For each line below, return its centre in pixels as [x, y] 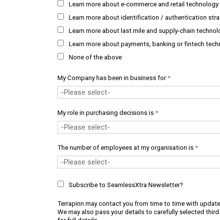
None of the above [95, 57]
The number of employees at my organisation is [126, 148]
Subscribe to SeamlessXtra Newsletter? [126, 185]
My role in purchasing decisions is [106, 113]
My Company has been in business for [112, 78]
